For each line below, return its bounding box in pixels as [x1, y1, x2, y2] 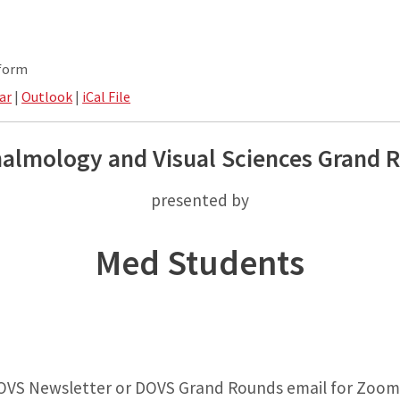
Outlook [21, 87, 73, 106]
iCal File [82, 87, 131, 106]
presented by [151, 189, 249, 212]
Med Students [96, 240, 304, 286]
